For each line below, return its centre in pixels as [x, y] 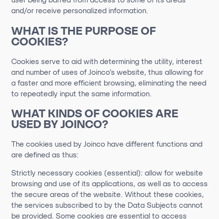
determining [119, 61]
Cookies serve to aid [47, 61]
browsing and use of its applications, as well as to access [109, 184]
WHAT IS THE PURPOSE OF [83, 31]
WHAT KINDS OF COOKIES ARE [95, 114]
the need [190, 83]
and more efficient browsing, [88, 83]
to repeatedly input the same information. [81, 94]
